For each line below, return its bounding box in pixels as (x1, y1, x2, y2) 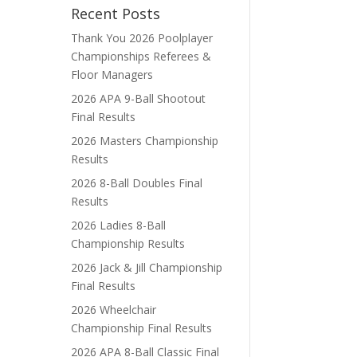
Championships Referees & (71, 48, 212, 64)
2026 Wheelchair (71, 301, 157, 317)
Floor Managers (71, 66, 154, 82)
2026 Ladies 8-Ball (71, 217, 167, 233)
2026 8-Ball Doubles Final (71, 175, 203, 190)
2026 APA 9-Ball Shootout (71, 90, 206, 106)
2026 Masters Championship (71, 132, 219, 148)
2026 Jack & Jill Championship (71, 259, 223, 275)
